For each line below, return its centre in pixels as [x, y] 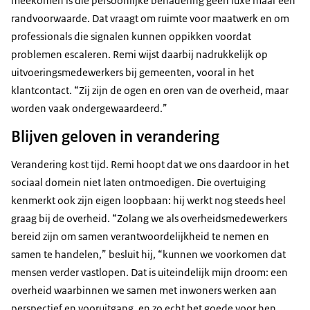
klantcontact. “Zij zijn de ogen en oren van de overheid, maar [150, 91]
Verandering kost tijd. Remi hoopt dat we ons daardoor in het [150, 165]
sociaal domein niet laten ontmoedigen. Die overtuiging [138, 183]
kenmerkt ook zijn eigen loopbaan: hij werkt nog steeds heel [148, 201]
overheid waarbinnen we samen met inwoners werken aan [144, 291]
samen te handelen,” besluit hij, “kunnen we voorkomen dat [148, 255]
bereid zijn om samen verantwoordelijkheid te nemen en [140, 237]
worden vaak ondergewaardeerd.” [89, 109]
